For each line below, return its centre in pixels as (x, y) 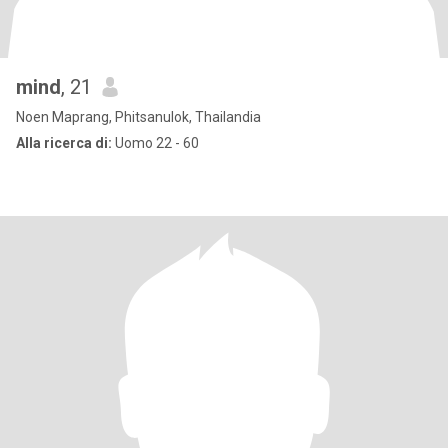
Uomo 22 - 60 (155, 143)
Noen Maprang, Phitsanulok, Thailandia (138, 117)
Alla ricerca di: (64, 143)
